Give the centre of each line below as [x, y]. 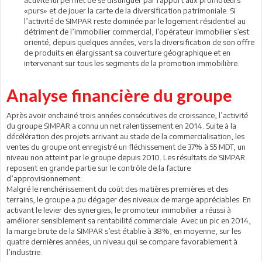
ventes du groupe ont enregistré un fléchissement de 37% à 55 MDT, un [126, 146]
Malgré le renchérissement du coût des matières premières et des [117, 189]
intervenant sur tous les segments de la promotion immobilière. [132, 63]
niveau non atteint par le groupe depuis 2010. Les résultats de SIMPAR [126, 157]
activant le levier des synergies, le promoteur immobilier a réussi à [119, 210]
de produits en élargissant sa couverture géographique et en [127, 52]
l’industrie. [24, 252]
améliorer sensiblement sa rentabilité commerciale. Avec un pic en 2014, [129, 220]
